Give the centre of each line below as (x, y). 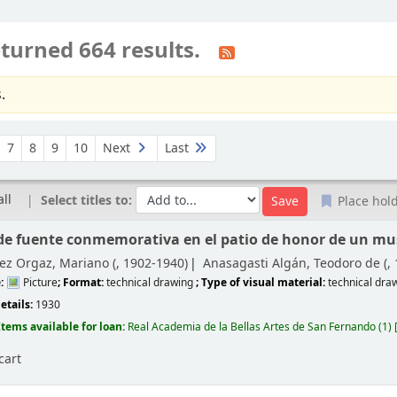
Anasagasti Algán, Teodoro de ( (296, 263)
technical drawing (152, 282)
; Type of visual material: (262, 282)
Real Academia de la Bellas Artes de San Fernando (252, 327)
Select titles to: (89, 200)
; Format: (82, 282)
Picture (39, 282)
